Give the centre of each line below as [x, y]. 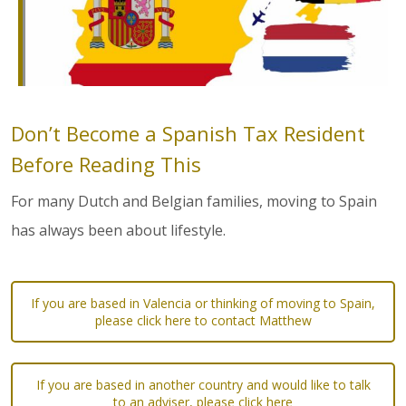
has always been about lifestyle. [118, 230]
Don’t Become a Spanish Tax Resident [188, 133]
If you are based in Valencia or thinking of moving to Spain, [203, 303]
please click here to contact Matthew [203, 320]
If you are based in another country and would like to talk [203, 384]
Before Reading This [106, 164]
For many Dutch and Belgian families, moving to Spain [194, 201]
